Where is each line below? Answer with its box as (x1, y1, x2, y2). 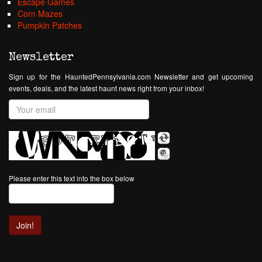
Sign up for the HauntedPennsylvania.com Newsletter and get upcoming (9, 71, 253, 81)
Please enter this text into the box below (9, 173, 135, 183)
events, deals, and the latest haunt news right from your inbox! (9, 83, 204, 93)
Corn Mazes (18, 8, 63, 19)
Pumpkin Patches (18, 19, 82, 31)
